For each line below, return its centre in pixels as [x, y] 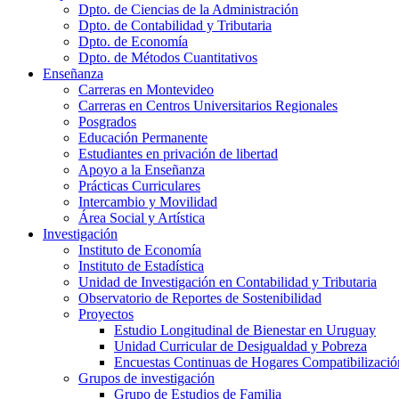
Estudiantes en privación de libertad [178, 153]
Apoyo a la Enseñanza [142, 169]
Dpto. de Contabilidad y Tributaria [175, 25]
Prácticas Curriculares [139, 185]
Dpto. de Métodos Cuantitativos [168, 57]
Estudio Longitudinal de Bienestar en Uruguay [245, 330]
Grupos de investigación [147, 378]
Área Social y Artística [142, 217]
